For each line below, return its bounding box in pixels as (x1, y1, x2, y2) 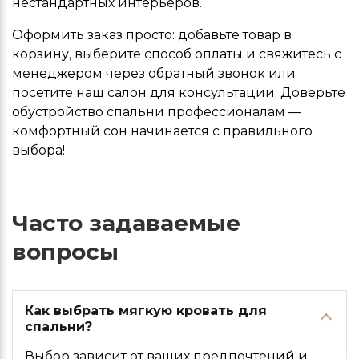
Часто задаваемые (12, 208, 240, 236)
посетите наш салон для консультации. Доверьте (12, 84, 345, 100)
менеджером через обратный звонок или (12, 65, 296, 81)
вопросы (12, 237, 119, 265)
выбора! (12, 142, 65, 158)
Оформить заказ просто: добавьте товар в (12, 26, 292, 42)
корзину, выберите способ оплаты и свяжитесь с (12, 46, 341, 62)
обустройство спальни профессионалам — (12, 103, 301, 119)
